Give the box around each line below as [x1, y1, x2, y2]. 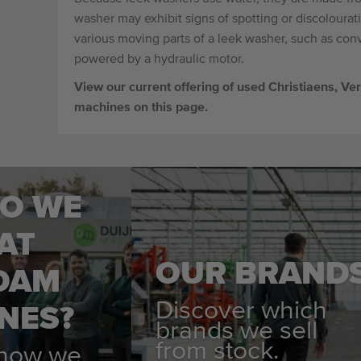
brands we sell [156, 317, 318, 344]
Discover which [156, 297, 328, 324]
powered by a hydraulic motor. [74, 53, 244, 67]
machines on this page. [74, 102, 208, 115]
